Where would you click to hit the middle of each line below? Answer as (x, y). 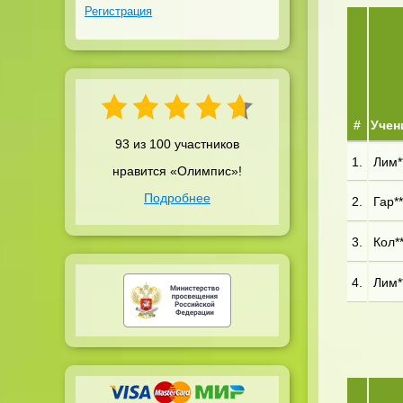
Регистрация (118, 11)
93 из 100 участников (177, 144)
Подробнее (177, 198)
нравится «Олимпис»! (177, 171)
